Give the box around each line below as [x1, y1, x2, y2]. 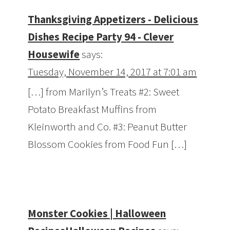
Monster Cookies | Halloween [28, 206, 166, 221]
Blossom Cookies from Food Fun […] [28, 137, 187, 151]
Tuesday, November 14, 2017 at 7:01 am [28, 65, 197, 79]
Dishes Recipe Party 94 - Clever [28, 30, 174, 44]
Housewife [28, 47, 80, 62]
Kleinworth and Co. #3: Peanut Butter [28, 120, 187, 134]
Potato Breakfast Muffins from [28, 102, 157, 117]
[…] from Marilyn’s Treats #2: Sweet [28, 85, 180, 99]
